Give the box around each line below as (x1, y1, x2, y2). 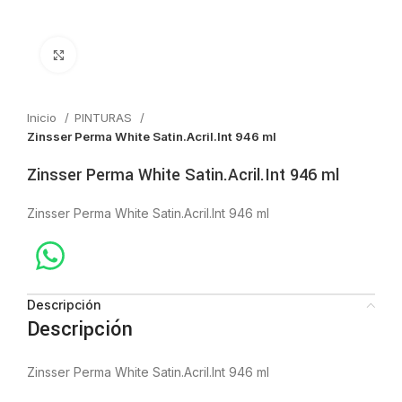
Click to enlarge (76, 48, 163, 61)
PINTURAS (74, 110, 135, 125)
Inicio (27, 110, 60, 125)
